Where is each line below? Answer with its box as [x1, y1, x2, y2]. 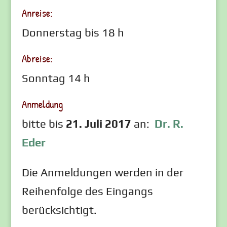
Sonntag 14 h [21, 71, 90, 85]
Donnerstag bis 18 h [21, 26, 124, 39]
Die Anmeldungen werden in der [21, 166, 183, 179]
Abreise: [21, 51, 53, 66]
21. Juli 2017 [65, 117, 131, 130]
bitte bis [21, 117, 66, 130]
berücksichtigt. [21, 203, 97, 216]
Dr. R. [154, 117, 183, 130]
